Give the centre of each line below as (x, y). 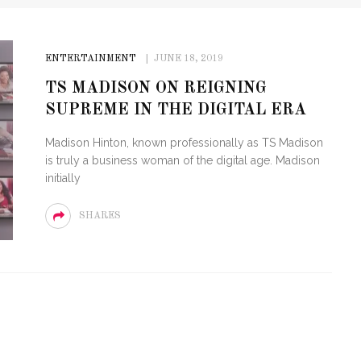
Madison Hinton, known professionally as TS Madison (184, 143)
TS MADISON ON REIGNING (156, 89)
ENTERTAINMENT (90, 59)
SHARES (100, 216)
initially (62, 178)
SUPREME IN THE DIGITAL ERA (175, 110)
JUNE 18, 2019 (188, 59)
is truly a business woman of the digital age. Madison (182, 160)
